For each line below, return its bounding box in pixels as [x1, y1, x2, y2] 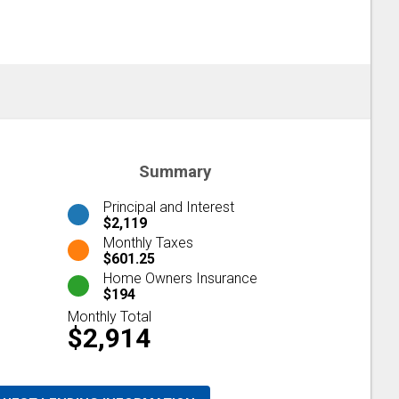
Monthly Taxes [103, 233, 193, 251]
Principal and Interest [103, 198, 234, 216]
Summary [138, 162, 211, 182]
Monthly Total [68, 307, 151, 325]
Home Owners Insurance [103, 269, 257, 287]
